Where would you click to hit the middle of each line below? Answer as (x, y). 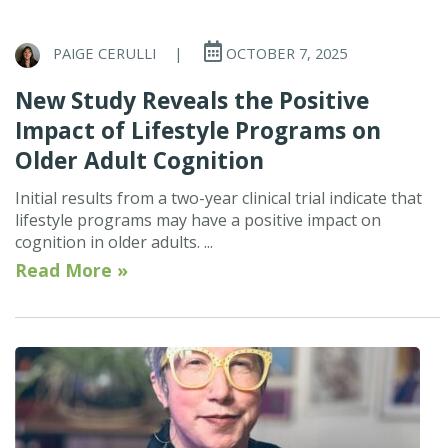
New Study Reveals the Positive (192, 100)
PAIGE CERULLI (104, 53)
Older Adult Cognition (139, 160)
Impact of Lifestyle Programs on (198, 130)
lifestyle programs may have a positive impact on (198, 219)
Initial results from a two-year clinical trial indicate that (218, 197)
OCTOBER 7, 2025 (284, 53)
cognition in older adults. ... (114, 241)
